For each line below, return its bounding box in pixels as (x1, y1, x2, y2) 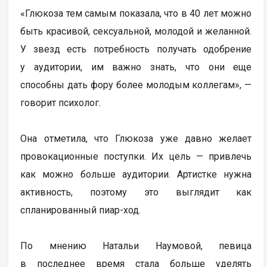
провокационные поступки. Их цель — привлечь (20, 151, 252, 162)
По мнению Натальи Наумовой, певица (20, 240, 252, 252)
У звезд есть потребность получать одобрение (20, 44, 252, 55)
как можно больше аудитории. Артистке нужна (20, 169, 252, 180)
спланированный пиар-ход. (20, 204, 141, 216)
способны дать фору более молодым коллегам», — (20, 79, 252, 91)
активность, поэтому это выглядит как (20, 187, 252, 198)
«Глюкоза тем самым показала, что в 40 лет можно (20, 8, 252, 19)
